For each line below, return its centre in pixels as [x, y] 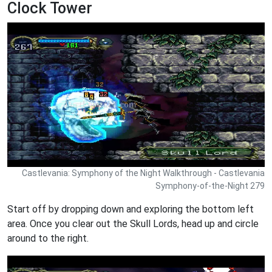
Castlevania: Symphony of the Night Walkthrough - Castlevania [143, 173]
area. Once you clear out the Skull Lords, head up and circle [133, 223]
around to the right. [48, 238]
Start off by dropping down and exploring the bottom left [131, 209]
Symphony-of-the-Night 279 [210, 185]
